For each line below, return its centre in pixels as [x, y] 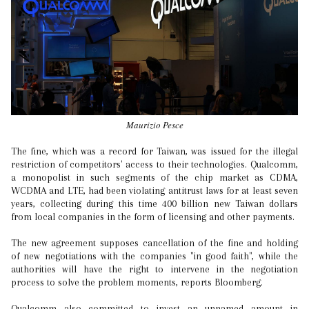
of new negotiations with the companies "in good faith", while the [154, 256]
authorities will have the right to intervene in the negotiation [154, 269]
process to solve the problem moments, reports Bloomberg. [137, 282]
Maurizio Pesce [154, 124]
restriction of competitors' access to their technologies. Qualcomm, [154, 164]
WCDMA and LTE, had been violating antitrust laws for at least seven [154, 190]
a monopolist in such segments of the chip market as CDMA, [154, 177]
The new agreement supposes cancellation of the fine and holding [154, 242]
